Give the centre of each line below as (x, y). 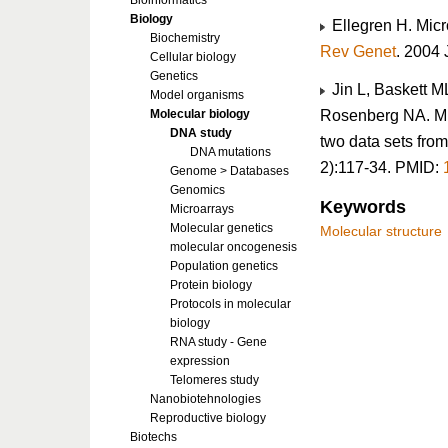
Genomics (197, 190)
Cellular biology (193, 57)
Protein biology (211, 285)
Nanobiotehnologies (205, 399)
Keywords (363, 207)
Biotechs (153, 437)
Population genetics (224, 266)
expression (200, 361)
